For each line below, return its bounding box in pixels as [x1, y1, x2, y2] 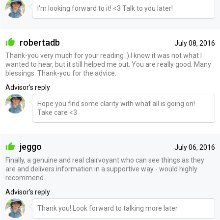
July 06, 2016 [174, 143, 215, 152]
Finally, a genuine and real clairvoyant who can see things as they [5, 156, 204, 164]
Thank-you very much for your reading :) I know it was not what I [5, 52, 202, 60]
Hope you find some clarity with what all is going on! [37, 100, 195, 108]
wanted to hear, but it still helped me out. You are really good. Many [5, 60, 211, 69]
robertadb [17, 37, 60, 48]
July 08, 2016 [174, 39, 215, 47]
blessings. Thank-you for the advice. [5, 69, 116, 78]
